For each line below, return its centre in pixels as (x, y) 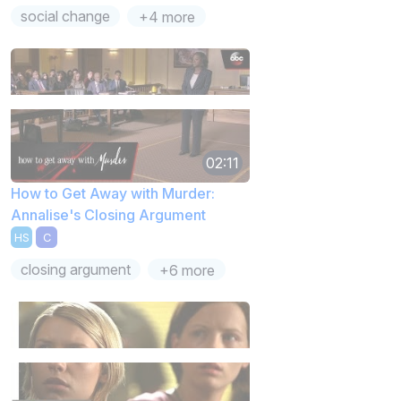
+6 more (187, 271)
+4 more (166, 17)
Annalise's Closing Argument (108, 214)
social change (66, 16)
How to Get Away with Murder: (113, 193)
